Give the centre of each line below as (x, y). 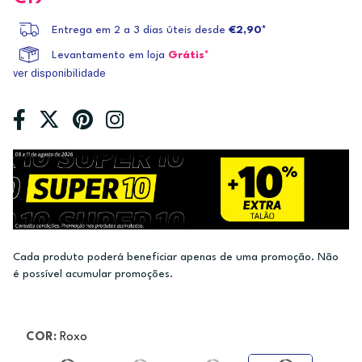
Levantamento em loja (108, 56)
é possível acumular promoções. (93, 275)
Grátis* (189, 56)
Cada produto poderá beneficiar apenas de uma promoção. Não (176, 258)
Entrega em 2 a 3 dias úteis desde (140, 31)
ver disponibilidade (59, 73)
